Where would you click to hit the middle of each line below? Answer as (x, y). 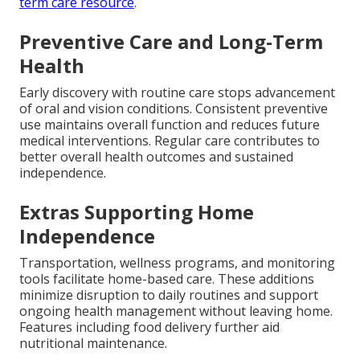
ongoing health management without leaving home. (176, 311)
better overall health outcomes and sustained (156, 157)
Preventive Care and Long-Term (171, 42)
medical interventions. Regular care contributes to (170, 141)
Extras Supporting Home (137, 212)
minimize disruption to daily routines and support (169, 295)
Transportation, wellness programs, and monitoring (177, 263)
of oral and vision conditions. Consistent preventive (174, 109)
